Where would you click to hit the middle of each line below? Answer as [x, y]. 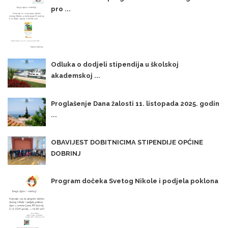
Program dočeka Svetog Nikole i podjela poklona [135, 181]
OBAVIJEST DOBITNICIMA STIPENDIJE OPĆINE [127, 142]
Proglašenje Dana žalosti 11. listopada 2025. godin [135, 103]
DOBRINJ [66, 153]
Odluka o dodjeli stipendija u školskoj [115, 65]
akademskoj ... [76, 76]
